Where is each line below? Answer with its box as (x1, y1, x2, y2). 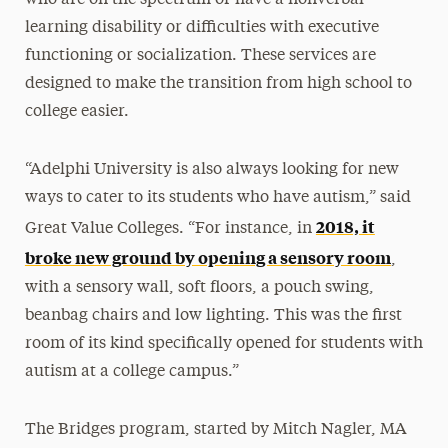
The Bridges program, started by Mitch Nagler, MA (24, 421, 407, 438)
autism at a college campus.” (24, 363, 239, 380)
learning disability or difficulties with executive (24, 19, 379, 36)
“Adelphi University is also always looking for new (24, 161, 399, 178)
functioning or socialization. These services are (24, 47, 376, 64)
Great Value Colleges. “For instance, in (24, 220, 316, 237)
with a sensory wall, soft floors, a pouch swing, (24, 279, 374, 296)
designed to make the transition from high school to (24, 75, 412, 92)
